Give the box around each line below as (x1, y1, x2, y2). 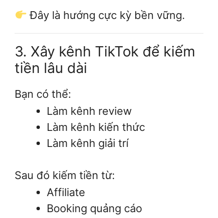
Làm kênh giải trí (47, 136, 128, 149)
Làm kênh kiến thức (47, 120, 145, 133)
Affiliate (47, 186, 85, 199)
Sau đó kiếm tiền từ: (15, 168, 115, 182)
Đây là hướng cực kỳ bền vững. (27, 8, 185, 21)
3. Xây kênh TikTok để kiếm (15, 42, 195, 60)
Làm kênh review (47, 104, 132, 117)
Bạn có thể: (15, 87, 71, 100)
